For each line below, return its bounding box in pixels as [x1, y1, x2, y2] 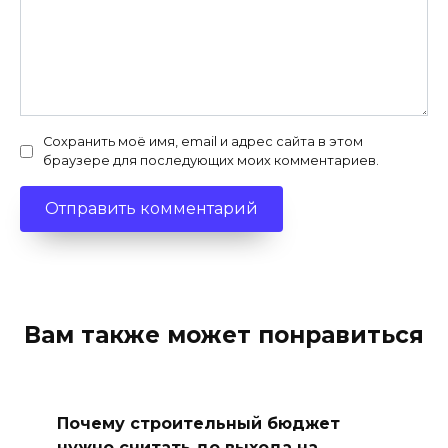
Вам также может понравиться [24, 320, 424, 349]
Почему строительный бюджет [56, 413, 340, 433]
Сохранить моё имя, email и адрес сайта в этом [43, 134, 363, 150]
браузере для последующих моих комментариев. [43, 153, 379, 169]
